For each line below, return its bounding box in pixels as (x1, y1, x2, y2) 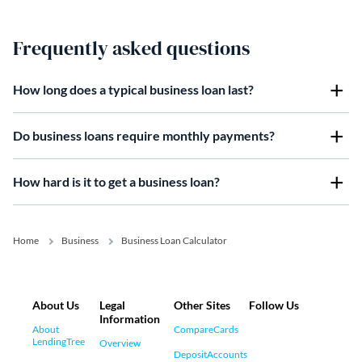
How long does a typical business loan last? (13, 81, 254, 97)
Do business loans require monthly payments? (13, 127, 275, 143)
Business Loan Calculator (121, 234, 227, 246)
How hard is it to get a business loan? (13, 173, 220, 189)
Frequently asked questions (13, 34, 250, 61)
